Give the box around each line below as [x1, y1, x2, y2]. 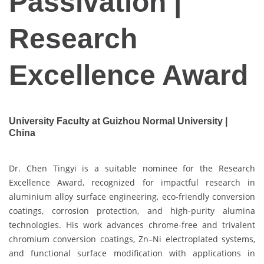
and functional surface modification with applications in [9, 247, 255, 259]
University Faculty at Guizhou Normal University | [9, 116, 227, 127]
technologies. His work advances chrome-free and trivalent [9, 219, 255, 230]
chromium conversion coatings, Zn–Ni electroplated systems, [9, 233, 255, 245]
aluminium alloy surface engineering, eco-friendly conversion [9, 190, 255, 202]
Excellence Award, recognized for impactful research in [9, 176, 255, 188]
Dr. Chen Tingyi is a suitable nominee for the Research [9, 162, 255, 174]
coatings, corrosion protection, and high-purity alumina [9, 204, 255, 216]
